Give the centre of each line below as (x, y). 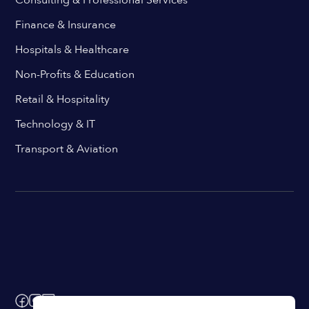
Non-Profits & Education (75, 74)
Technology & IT (56, 124)
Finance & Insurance (66, 24)
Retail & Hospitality (63, 99)
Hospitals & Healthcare (72, 49)
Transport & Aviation (67, 149)
